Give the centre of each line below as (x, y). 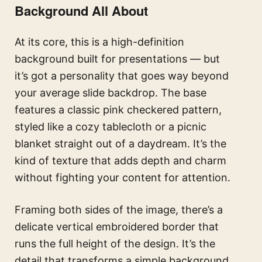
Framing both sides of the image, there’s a (119, 210)
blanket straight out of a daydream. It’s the (120, 144)
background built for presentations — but (117, 59)
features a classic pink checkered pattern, (118, 110)
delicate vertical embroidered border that (117, 227)
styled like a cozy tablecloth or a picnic (111, 127)
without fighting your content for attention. (123, 178)
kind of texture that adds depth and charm (120, 161)
